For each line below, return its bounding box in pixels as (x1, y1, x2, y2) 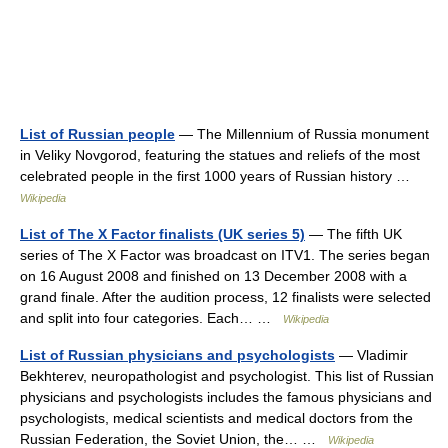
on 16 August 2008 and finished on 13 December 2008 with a (20, 268, 407, 285)
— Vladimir (335, 347, 408, 364)
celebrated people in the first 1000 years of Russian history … (20, 168, 418, 185)
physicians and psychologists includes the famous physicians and (20, 389, 432, 406)
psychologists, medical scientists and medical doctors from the (20, 410, 413, 427)
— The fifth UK (305, 226, 402, 243)
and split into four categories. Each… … (20, 310, 283, 327)
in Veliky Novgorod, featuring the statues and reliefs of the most (20, 147, 420, 164)
